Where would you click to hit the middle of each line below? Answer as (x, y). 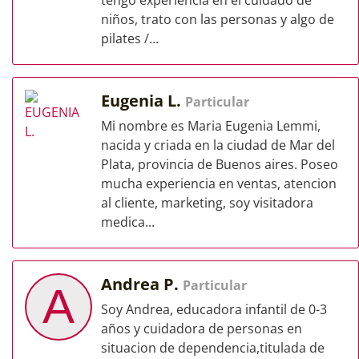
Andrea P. (142, 284)
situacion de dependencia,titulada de (213, 348)
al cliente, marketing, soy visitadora (207, 203)
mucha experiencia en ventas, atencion (219, 184)
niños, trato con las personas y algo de (218, 19)
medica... (128, 222)
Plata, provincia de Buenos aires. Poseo (220, 164)
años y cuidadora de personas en (202, 329)
